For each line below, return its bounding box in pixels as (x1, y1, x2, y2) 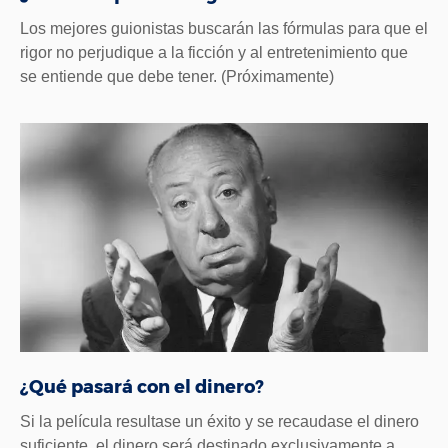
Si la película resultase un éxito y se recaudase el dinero (20, 412, 419, 430)
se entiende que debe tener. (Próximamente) (20, 67, 334, 85)
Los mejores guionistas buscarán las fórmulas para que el (20, 19, 428, 37)
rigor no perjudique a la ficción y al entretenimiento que (20, 43, 408, 61)
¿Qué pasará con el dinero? (20, 375, 264, 398)
